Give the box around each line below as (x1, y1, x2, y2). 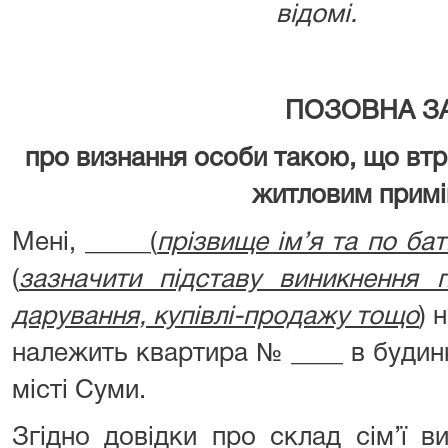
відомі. (276, 3, 357, 27)
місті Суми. (12, 379, 146, 403)
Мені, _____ (12, 231, 151, 255)
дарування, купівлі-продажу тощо (12, 305, 419, 329)
